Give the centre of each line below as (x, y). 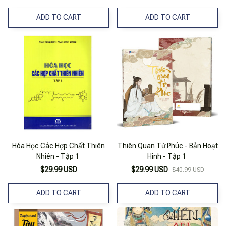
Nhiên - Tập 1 (58, 156)
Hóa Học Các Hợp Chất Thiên (59, 146)
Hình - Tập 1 (167, 156)
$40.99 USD (188, 169)
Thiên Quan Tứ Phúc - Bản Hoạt (167, 146)
